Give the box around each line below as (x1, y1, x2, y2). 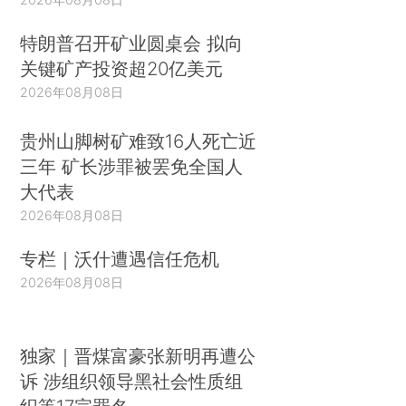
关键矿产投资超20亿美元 (20, 57, 224, 81)
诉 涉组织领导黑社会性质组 (20, 370, 244, 393)
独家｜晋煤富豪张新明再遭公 (20, 344, 256, 368)
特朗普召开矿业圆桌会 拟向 (20, 32, 244, 55)
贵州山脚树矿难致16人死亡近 (20, 129, 257, 152)
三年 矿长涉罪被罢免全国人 (20, 154, 244, 178)
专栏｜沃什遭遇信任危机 (20, 246, 220, 270)
